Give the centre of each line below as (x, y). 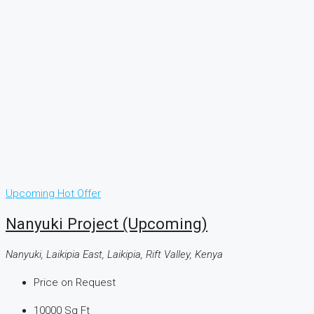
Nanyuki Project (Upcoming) (107, 224)
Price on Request (75, 283)
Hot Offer (79, 193)
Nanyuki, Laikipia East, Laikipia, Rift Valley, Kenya (114, 255)
